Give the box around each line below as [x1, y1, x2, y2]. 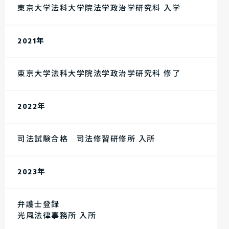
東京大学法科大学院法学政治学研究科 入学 [17, 3, 180, 15]
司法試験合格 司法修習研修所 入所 [17, 133, 155, 146]
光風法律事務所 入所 [17, 210, 96, 222]
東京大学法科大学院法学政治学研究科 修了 [17, 68, 180, 80]
